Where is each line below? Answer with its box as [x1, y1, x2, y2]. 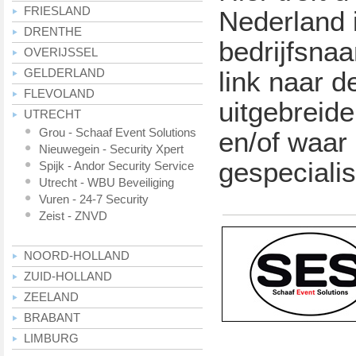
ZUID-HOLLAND [24, 270, 112, 283]
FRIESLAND [24, 5, 91, 17]
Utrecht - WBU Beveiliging [39, 176, 174, 189]
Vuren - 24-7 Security [39, 193, 149, 206]
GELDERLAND [24, 67, 105, 79]
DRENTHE [24, 25, 82, 38]
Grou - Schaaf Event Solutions [39, 126, 196, 139]
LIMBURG [24, 332, 79, 345]
